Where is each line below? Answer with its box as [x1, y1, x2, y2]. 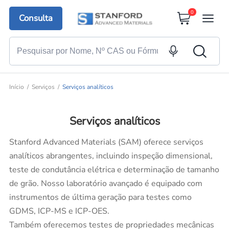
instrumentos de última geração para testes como [9, 191, 192, 203]
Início [9, 83, 24, 91]
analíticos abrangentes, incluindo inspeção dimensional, [9, 150, 213, 162]
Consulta [19, 12, 53, 25]
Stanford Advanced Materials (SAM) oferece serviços [9, 136, 203, 148]
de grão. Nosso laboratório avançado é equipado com [9, 177, 202, 189]
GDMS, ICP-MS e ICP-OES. [9, 205, 109, 217]
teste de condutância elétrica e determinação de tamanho [9, 164, 219, 175]
